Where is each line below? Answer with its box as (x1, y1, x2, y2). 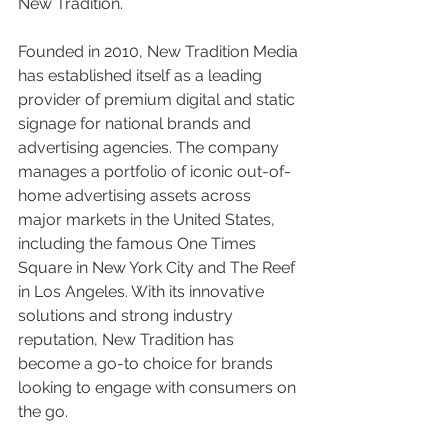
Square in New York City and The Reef (18, 258, 299, 277)
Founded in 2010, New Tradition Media (18, 42, 302, 61)
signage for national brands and (18, 114, 255, 133)
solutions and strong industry (18, 306, 237, 325)
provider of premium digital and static (18, 90, 299, 109)
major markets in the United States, (18, 210, 279, 229)
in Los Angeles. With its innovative (18, 282, 268, 301)
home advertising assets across (18, 186, 255, 205)
